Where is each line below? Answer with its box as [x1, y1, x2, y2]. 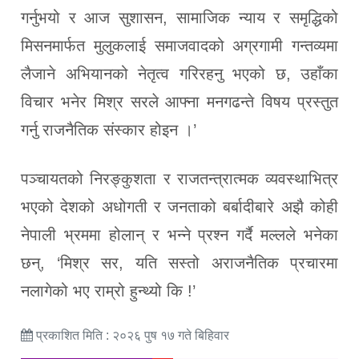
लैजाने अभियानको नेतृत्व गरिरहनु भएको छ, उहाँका [21, 64, 338, 83]
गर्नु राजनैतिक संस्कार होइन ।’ [21, 120, 196, 139]
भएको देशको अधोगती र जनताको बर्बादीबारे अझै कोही [21, 197, 338, 216]
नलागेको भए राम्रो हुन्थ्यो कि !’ [21, 281, 196, 300]
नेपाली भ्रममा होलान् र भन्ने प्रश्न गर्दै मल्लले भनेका [21, 225, 338, 244]
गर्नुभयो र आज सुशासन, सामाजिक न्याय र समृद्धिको [21, 8, 338, 26]
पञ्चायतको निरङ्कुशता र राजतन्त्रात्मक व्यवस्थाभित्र [21, 169, 338, 188]
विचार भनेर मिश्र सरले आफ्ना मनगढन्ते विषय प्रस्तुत [21, 92, 338, 111]
